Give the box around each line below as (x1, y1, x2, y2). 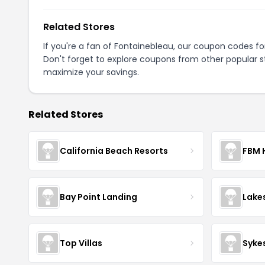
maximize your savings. (43, 66, 139, 78)
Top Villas (60, 237, 102, 249)
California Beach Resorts (60, 144, 168, 157)
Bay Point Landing (60, 190, 137, 203)
